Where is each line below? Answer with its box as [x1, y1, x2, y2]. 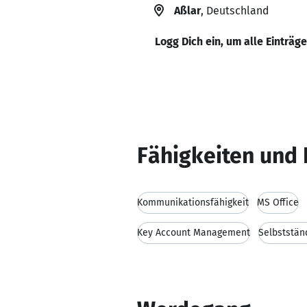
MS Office [257, 197, 299, 208]
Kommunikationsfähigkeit [137, 197, 249, 208]
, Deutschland [201, 4, 269, 17]
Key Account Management [137, 227, 250, 238]
